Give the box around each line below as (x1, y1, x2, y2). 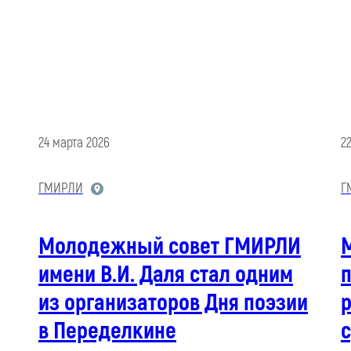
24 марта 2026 (38, 134, 110, 153)
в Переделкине (38, 317, 176, 346)
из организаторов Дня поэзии (38, 288, 308, 318)
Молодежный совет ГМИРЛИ (38, 232, 301, 262)
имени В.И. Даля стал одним (38, 260, 293, 290)
